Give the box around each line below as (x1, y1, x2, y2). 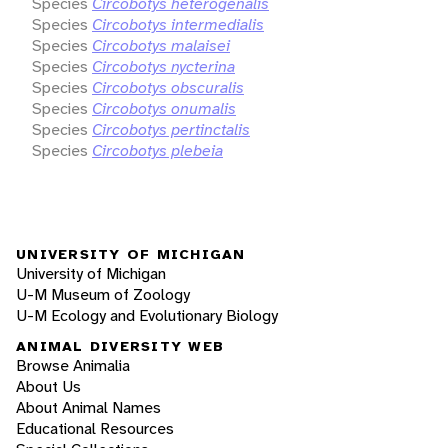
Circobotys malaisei (92, 34, 230, 56)
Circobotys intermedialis (92, 13, 264, 35)
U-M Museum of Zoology (16, 283, 190, 305)
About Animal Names (16, 397, 161, 419)
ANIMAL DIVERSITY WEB (16, 337, 224, 356)
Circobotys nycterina (92, 55, 235, 77)
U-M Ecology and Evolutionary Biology (16, 304, 278, 326)
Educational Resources (16, 418, 174, 440)
